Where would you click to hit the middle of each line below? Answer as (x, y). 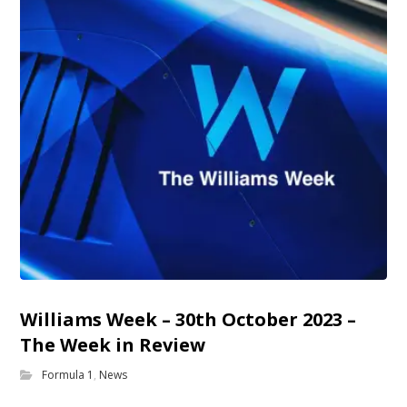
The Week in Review (113, 345)
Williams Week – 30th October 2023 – (189, 320)
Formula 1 (68, 375)
